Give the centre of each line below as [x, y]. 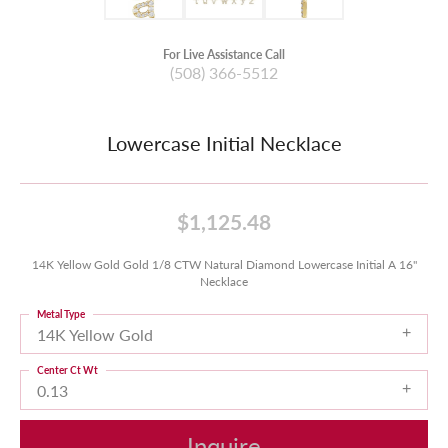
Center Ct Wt [67, 370]
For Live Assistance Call [224, 54]
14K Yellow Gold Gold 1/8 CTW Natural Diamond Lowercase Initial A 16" [224, 264]
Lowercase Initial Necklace [224, 143]
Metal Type [61, 314]
